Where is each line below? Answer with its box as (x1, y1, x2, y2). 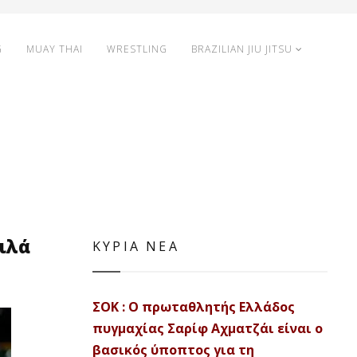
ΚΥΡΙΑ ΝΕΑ (92, 237, 179, 255)
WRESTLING (107, 42, 167, 56)
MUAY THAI (26, 42, 83, 56)
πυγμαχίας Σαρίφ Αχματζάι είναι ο (92, 320, 323, 337)
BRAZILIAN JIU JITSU (191, 42, 292, 56)
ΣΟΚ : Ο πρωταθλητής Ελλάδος (92, 298, 295, 316)
